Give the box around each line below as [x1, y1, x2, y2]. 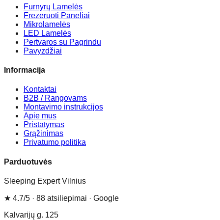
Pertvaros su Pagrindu [24, 37, 101, 46]
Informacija [4, 65, 45, 74]
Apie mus [24, 111, 56, 120]
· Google [87, 193, 119, 202]
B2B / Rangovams [24, 94, 87, 103]
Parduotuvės [4, 157, 52, 166]
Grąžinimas [24, 129, 63, 138]
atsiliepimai [47, 193, 87, 202]
